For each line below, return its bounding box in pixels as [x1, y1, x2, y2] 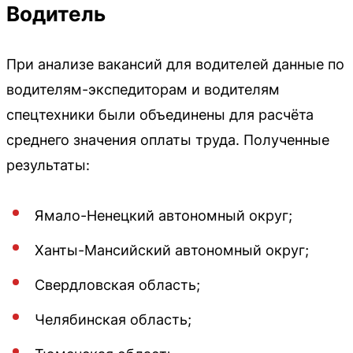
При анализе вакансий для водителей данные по [6, 56, 344, 73]
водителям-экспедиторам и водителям [6, 81, 280, 98]
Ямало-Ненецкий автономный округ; [35, 207, 292, 225]
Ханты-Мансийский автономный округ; [35, 242, 309, 259]
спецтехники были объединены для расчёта [6, 106, 314, 124]
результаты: [6, 157, 90, 174]
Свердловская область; [35, 277, 200, 294]
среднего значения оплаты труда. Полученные [6, 132, 329, 149]
